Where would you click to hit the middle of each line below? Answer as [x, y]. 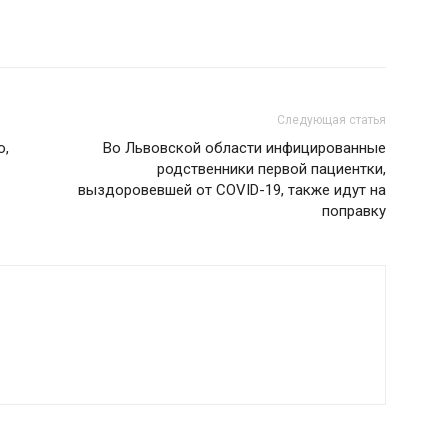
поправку [354, 211]
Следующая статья [331, 120]
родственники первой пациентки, [271, 169]
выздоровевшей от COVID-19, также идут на [232, 190]
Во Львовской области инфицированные [244, 148]
